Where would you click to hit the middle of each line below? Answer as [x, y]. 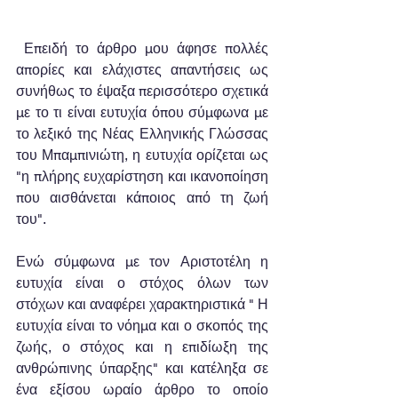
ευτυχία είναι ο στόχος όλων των [142, 283]
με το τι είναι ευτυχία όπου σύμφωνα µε [142, 112]
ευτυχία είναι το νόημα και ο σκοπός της [142, 325]
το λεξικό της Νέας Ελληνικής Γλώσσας [142, 133]
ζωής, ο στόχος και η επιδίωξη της [142, 346]
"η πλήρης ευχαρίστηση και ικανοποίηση [142, 176]
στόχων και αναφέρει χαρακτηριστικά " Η [142, 304]
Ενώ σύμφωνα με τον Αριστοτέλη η [142, 261]
